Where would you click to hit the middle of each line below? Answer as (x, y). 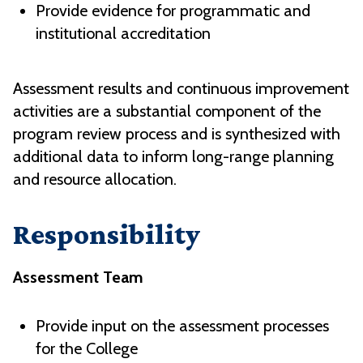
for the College (87, 349)
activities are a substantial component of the (167, 111)
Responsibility (107, 235)
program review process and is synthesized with (177, 134)
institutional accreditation (123, 34)
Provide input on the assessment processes (182, 326)
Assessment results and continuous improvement (181, 89)
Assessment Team (78, 278)
